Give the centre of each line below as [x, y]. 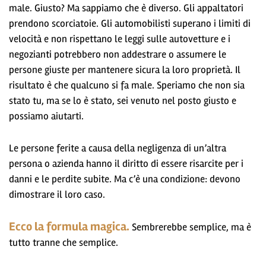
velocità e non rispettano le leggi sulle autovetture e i [120, 39]
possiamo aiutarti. [46, 116]
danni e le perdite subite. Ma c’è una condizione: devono [125, 179]
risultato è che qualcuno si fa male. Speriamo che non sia [127, 85]
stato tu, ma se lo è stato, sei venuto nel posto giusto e [123, 100]
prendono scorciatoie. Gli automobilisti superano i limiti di [130, 23]
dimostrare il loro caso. [57, 194]
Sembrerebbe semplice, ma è [191, 227]
